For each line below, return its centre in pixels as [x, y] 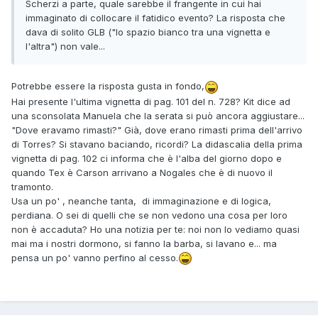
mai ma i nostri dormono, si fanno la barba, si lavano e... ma [144, 243]
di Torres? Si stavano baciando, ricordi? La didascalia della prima [157, 144]
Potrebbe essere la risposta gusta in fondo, [108, 86]
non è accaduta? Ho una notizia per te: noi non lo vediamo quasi [155, 229]
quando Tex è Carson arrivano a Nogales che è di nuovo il [142, 172]
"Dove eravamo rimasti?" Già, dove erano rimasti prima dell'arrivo [157, 130]
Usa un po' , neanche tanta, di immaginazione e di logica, [141, 201]
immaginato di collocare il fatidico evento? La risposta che [155, 18]
